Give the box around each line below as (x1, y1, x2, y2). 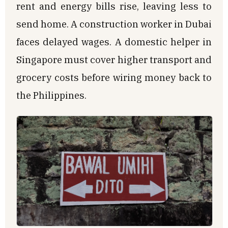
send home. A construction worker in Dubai (16, 18, 212, 31)
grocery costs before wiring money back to (16, 71, 212, 84)
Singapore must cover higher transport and (16, 53, 212, 66)
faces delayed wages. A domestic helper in (16, 36, 212, 48)
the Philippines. (16, 89, 87, 102)
